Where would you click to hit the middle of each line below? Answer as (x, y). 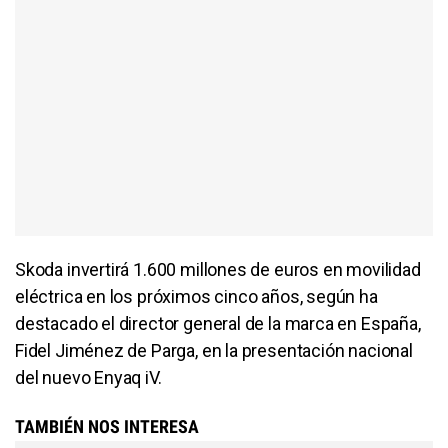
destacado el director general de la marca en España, (218, 323)
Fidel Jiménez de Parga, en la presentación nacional (214, 350)
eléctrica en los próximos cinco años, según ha (196, 296)
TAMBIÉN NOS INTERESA (107, 426)
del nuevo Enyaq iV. (88, 377)
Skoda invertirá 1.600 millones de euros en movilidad (218, 269)
